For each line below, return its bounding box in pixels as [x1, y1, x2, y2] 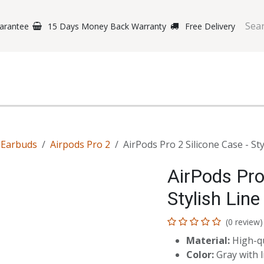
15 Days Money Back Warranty [48, 20, 166, 32]
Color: [186, 248, 214, 261]
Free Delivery [185, 20, 235, 32]
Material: [186, 234, 230, 247]
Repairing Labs [177, 82, 239, 94]
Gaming [55, 82, 86, 94]
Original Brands [95, 82, 158, 94]
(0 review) [226, 216, 263, 227]
